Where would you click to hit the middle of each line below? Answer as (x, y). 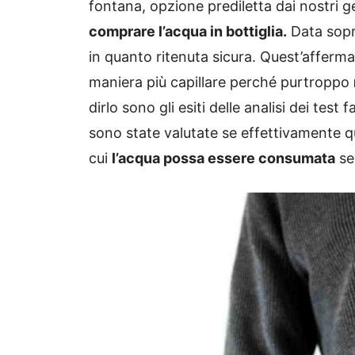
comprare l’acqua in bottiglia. (188, 32)
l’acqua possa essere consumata (223, 158)
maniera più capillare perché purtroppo (221, 82)
